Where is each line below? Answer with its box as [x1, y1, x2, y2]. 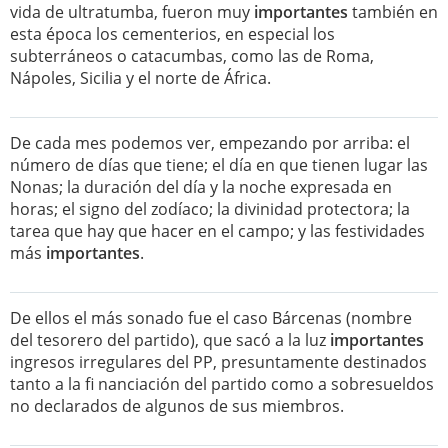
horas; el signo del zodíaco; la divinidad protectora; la [10, 198, 410, 220]
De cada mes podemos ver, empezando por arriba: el [10, 132, 410, 154]
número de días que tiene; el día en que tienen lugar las [10, 154, 428, 176]
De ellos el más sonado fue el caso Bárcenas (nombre [10, 307, 412, 329]
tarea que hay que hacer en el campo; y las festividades [10, 220, 425, 242]
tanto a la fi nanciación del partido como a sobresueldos [10, 373, 434, 395]
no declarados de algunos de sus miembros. [10, 395, 344, 417]
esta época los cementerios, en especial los [10, 23, 335, 45]
